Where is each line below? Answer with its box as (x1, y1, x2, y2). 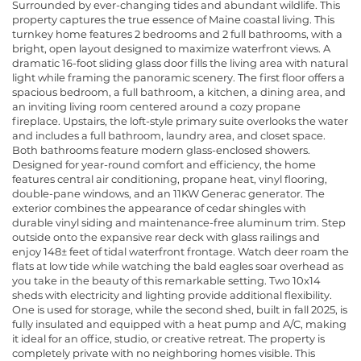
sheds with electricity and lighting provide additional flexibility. (12, 288, 332, 301)
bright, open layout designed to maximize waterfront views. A (12, 41, 330, 55)
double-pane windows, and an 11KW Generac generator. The (12, 186, 325, 200)
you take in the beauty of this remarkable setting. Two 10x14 (12, 273, 321, 287)
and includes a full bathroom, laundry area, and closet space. (12, 128, 326, 142)
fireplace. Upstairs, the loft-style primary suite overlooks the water (12, 114, 348, 127)
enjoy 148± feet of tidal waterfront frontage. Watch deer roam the (12, 244, 349, 258)
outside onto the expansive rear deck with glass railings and (12, 230, 320, 243)
